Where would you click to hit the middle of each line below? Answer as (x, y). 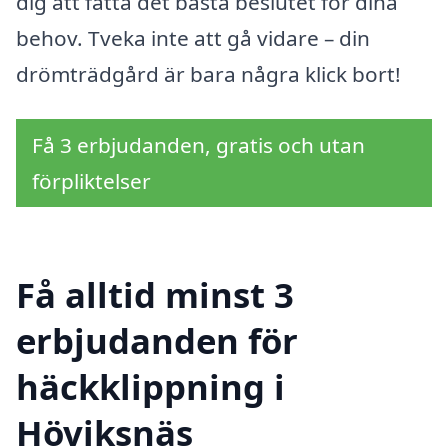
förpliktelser (91, 181)
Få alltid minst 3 (155, 295)
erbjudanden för (157, 341)
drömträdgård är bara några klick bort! (208, 73)
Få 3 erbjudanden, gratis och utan (198, 145)
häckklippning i (150, 387)
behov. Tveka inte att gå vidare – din (193, 37)
